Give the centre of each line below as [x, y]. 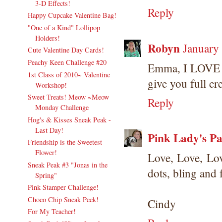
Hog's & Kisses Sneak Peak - [69, 119]
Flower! [46, 153]
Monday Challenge [62, 108]
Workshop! [51, 85]
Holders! [47, 38]
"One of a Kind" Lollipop [64, 27]
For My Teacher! [52, 212]
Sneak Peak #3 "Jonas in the [67, 165]
